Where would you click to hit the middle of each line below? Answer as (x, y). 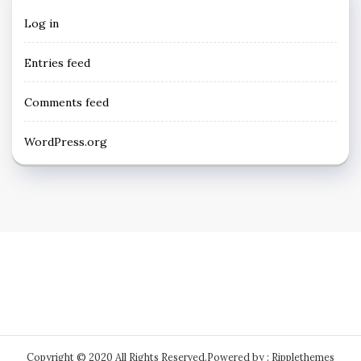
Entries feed (57, 62)
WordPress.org (66, 141)
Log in (41, 23)
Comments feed (66, 102)
